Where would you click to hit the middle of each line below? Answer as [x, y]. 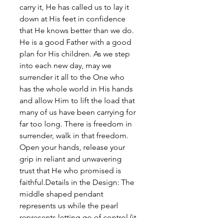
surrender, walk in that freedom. [74, 135]
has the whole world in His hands [76, 89]
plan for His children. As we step [75, 54]
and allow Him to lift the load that [77, 100]
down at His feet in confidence [73, 18]
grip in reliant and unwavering [71, 159]
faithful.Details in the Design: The [77, 182]
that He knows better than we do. [77, 30]
